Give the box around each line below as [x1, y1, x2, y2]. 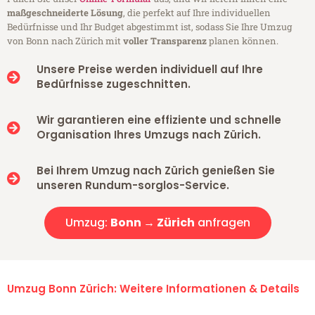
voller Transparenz [123, 34, 207, 48]
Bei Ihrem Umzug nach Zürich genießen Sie [36, 163, 275, 179]
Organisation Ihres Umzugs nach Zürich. [36, 127, 261, 143]
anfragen [194, 214, 250, 231]
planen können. [207, 34, 278, 48]
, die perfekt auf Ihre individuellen [123, 6, 271, 20]
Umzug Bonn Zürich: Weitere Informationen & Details [7, 281, 300, 297]
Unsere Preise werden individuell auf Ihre [36, 62, 263, 77]
